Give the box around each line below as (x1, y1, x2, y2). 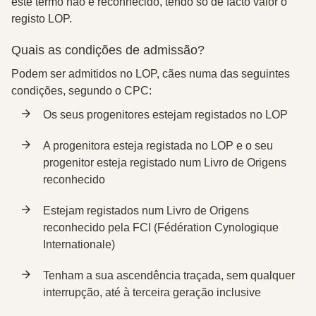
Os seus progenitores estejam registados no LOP (43, 109, 288, 121)
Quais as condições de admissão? (11, 43, 205, 57)
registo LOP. (11, 13, 72, 25)
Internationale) (43, 238, 115, 250)
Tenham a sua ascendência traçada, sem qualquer (43, 269, 295, 281)
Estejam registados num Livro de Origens (43, 205, 249, 217)
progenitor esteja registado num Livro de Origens (43, 157, 286, 169)
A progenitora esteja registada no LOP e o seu (43, 140, 273, 152)
